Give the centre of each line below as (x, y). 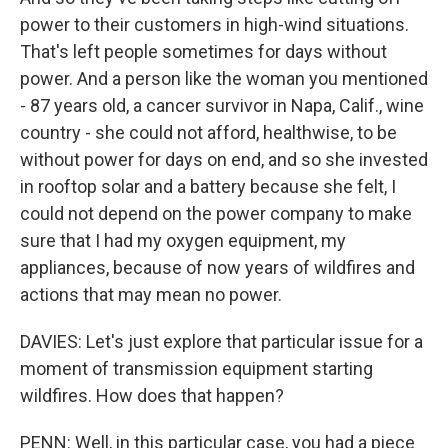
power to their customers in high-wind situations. (214, 24)
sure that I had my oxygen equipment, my (183, 240)
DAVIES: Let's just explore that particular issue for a (221, 341)
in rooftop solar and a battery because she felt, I (208, 186)
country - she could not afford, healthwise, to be (208, 132)
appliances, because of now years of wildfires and (217, 267)
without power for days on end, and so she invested (224, 159)
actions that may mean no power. (151, 294)
